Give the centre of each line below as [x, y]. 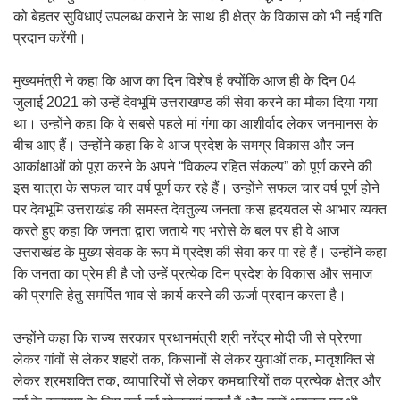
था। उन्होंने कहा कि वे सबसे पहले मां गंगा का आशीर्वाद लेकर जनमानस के [196, 124]
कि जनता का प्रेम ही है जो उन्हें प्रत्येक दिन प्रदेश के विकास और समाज [193, 274]
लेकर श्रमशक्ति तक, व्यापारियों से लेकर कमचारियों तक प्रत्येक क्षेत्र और [197, 381]
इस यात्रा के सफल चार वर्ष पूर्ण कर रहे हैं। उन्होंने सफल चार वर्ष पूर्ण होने [196, 188]
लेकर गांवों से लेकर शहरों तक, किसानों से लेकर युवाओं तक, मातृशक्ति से [194, 359]
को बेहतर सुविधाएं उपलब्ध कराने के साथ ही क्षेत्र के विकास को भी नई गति [198, 17]
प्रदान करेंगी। [50, 38]
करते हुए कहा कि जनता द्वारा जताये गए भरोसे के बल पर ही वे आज [176, 231]
